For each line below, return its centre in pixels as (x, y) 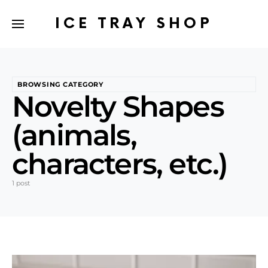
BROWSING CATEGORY (60, 84)
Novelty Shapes (118, 106)
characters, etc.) (120, 164)
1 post (21, 183)
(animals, (74, 135)
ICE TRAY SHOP (134, 23)
